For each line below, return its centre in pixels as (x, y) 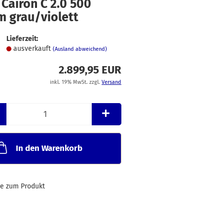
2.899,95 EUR (90, 70)
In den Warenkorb (49, 148)
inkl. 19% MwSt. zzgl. (75, 82)
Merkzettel (150, 11)
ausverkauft (33, 49)
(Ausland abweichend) (80, 49)
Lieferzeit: (22, 39)
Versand (111, 82)
